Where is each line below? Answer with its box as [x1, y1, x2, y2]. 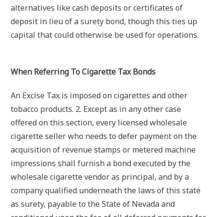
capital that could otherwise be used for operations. [11, 30, 199, 41]
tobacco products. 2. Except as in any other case [11, 104, 182, 115]
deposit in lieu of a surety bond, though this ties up [11, 16, 198, 27]
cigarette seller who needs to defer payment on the [11, 131, 197, 142]
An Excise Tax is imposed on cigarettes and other [11, 90, 188, 101]
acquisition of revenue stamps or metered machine [11, 144, 196, 155]
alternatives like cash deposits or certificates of [11, 2, 183, 14]
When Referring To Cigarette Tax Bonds [11, 66, 156, 77]
